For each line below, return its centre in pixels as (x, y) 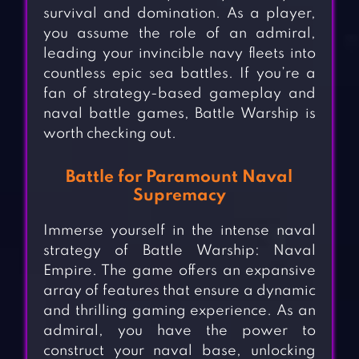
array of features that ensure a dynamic (179, 291)
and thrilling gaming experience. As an (179, 311)
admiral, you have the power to (179, 331)
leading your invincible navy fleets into (179, 54)
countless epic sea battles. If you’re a (179, 74)
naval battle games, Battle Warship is (179, 114)
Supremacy (179, 196)
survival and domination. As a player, (179, 14)
